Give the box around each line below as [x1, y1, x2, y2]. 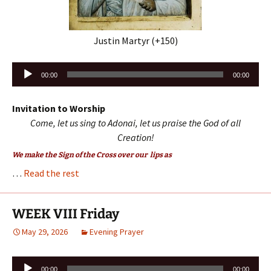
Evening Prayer [90, 226, 144, 237]
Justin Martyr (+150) [93, 34, 178, 47]
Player [11, 77, 38, 90]
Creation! [117, 131, 154, 143]
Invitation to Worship [12, 102, 105, 114]
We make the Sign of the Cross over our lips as [12, 150, 172, 159]
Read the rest [24, 166, 79, 179]
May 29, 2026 [22, 226, 68, 237]
